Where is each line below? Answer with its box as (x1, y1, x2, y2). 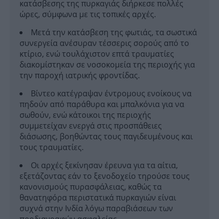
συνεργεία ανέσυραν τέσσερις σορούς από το (20, 38, 189, 49)
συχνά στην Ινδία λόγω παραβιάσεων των (20, 203, 173, 214)
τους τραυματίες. (20, 142, 84, 153)
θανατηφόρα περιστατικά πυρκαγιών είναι (20, 192, 176, 203)
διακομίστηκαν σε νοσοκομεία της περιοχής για (20, 59, 195, 70)
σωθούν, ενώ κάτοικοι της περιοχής (20, 109, 151, 121)
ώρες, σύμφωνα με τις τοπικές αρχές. (20, 9, 156, 20)
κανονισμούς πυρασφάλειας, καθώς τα (20, 181, 162, 193)
